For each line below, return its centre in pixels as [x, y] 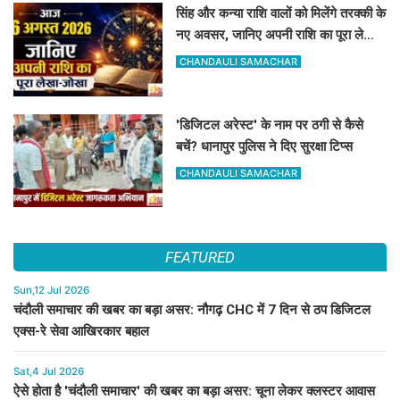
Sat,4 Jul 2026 [49, 372]
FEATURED [200, 258]
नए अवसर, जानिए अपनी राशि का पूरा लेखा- [279, 35]
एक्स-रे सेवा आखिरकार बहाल [81, 332]
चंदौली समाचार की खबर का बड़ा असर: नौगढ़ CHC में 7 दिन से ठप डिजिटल [192, 310]
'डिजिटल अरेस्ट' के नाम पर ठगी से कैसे [270, 125]
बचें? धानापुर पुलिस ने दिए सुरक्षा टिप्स [265, 146]
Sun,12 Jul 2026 [51, 291]
